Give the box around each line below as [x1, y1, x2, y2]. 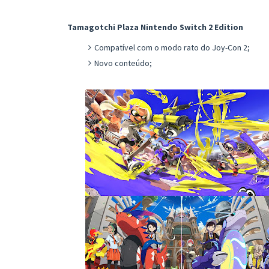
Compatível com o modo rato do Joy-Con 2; [94, 41, 250, 53]
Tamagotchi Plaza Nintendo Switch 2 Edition [67, 21, 243, 32]
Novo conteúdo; [94, 57, 152, 68]
